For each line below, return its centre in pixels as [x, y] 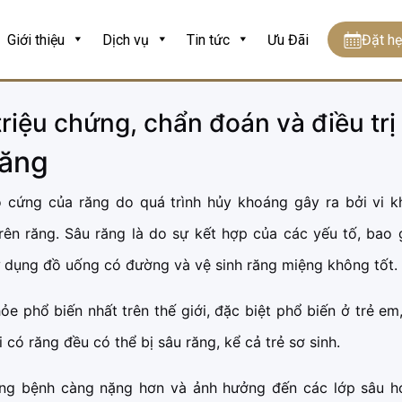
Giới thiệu [36, 39]
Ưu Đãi [288, 39]
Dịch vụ [126, 39]
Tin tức [209, 39]
